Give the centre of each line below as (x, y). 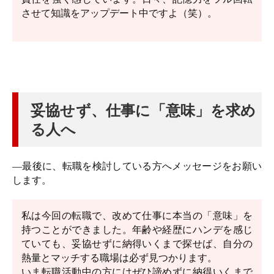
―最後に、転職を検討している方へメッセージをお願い (137, 166)
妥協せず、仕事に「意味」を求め (143, 110)
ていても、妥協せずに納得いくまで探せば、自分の (137, 244)
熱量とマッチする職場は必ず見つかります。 (119, 258)
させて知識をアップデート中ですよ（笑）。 (119, 13)
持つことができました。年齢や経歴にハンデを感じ (137, 230)
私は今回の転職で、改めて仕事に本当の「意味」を (137, 216)
